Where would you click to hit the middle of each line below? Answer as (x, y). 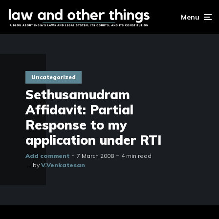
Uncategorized (54, 77)
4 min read (136, 156)
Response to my (76, 125)
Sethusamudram (78, 95)
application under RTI (93, 140)
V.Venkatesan (63, 165)
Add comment (47, 156)
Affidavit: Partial (79, 110)
